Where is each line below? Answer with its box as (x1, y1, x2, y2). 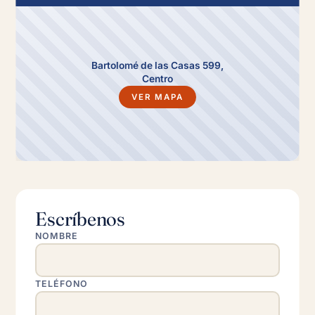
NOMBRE (35, 231, 79, 241)
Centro (142, 73, 173, 84)
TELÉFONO (35, 278, 89, 289)
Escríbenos (35, 207, 125, 231)
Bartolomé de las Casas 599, (91, 60, 224, 71)
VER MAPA (131, 92, 184, 102)
